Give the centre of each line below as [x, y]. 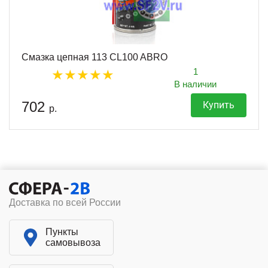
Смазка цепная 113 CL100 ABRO [95, 57]
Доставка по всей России [65, 203]
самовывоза [73, 243]
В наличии [195, 84]
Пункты [62, 232]
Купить [219, 105]
